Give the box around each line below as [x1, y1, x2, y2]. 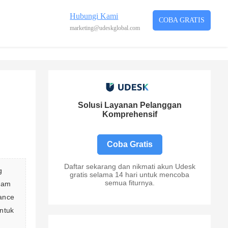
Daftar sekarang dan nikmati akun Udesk [64, 162, 195, 171]
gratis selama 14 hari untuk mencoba [70, 170, 190, 179]
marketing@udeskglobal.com [70, 24, 140, 32]
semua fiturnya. [104, 179, 155, 187]
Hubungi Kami [70, 12, 119, 20]
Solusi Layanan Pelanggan [77, 101, 182, 110]
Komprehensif [102, 110, 157, 119]
